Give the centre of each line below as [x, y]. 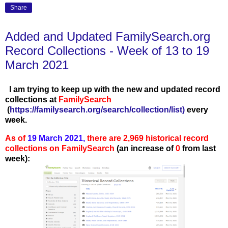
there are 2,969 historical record [147, 138]
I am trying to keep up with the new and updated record [115, 89]
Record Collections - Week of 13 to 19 [107, 51]
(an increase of [145, 148]
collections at [32, 99]
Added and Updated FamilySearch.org [108, 37]
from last [199, 148]
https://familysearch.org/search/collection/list [96, 109]
